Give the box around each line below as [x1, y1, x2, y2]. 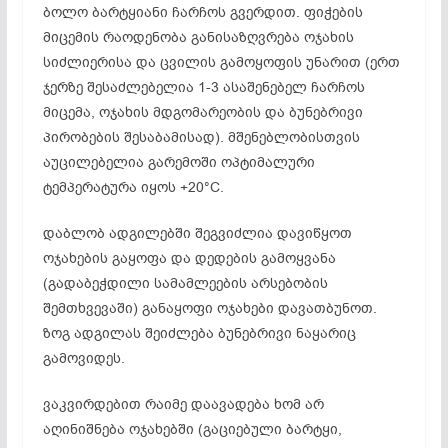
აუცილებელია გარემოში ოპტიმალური [42, 152, 315, 172]
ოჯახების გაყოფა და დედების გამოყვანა [42, 248, 336, 268]
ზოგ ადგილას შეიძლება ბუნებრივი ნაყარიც [42, 323, 356, 343]
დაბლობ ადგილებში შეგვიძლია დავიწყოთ [42, 223, 352, 243]
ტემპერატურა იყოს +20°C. [42, 177, 224, 197]
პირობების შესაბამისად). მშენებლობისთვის [42, 127, 360, 147]
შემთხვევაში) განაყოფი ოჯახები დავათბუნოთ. [42, 298, 377, 318]
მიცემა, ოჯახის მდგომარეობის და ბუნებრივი [42, 102, 363, 122]
